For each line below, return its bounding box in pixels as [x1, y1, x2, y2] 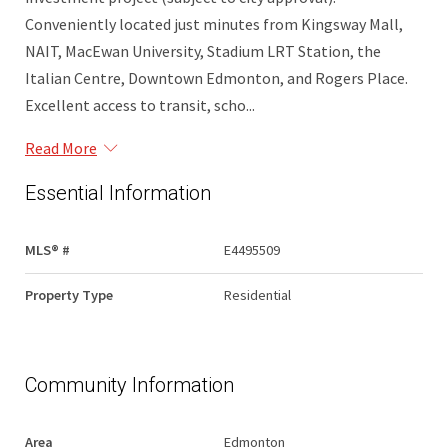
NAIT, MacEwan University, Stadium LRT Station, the [25, 41, 381, 62]
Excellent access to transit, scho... [25, 95, 255, 116]
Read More [25, 138, 97, 159]
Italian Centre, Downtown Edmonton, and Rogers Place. [25, 68, 408, 89]
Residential [224, 286, 291, 305]
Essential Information [25, 181, 211, 206]
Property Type [25, 286, 113, 305]
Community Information [25, 373, 234, 398]
